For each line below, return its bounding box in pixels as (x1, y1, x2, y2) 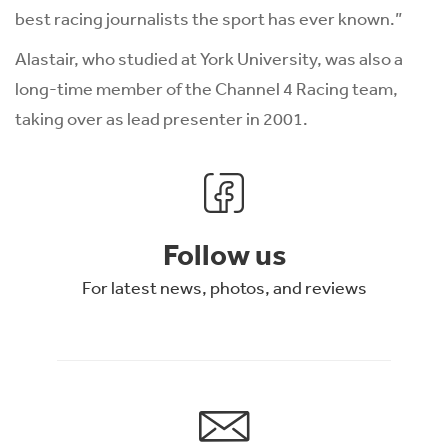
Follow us (162, 236, 286, 273)
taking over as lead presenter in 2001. (15, 107, 308, 130)
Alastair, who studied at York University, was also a (15, 47, 403, 70)
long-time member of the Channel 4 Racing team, (15, 77, 398, 100)
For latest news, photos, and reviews (81, 276, 367, 299)
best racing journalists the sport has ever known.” (15, 7, 402, 30)
